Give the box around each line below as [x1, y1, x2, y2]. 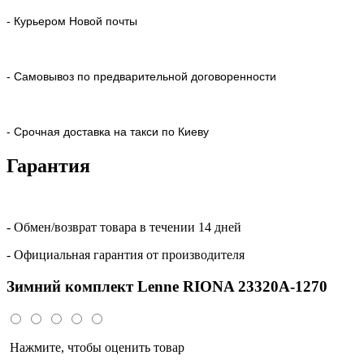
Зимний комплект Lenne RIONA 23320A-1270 [6, 278, 327, 296]
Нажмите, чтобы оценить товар [6, 340, 184, 354]
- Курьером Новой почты [6, 14, 137, 28]
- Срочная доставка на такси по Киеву [6, 124, 209, 138]
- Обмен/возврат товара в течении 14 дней [6, 220, 241, 235]
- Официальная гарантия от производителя [6, 248, 245, 262]
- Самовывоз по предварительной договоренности [6, 69, 276, 83]
